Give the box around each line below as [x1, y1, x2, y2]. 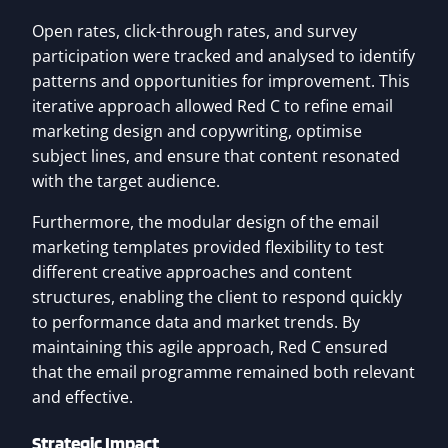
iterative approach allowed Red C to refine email [32, 95, 393, 118]
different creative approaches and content [32, 261, 352, 284]
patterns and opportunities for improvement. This [32, 70, 410, 93]
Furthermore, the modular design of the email [32, 211, 379, 234]
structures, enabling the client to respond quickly [32, 286, 402, 309]
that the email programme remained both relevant [32, 361, 415, 384]
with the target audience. [32, 170, 220, 193]
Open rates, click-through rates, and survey [32, 20, 357, 43]
